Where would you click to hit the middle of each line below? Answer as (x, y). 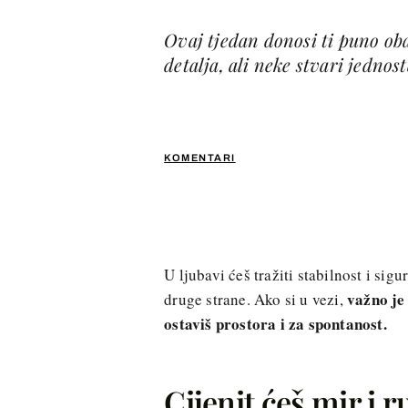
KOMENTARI (200, 157)
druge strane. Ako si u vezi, (255, 299)
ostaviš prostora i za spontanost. (275, 323)
